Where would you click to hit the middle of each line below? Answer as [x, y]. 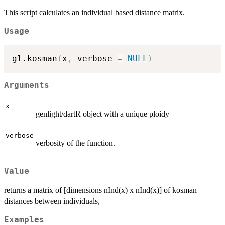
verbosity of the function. [75, 143]
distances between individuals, [52, 201]
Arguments [27, 86]
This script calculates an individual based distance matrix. [94, 13]
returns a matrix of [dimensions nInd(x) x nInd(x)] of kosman [100, 190]
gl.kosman [35, 58]
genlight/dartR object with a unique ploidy [102, 114]
